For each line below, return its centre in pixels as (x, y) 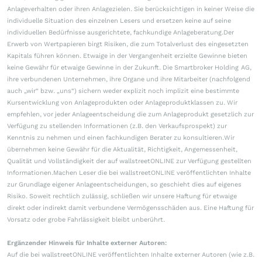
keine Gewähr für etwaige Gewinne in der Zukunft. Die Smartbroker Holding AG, (129, 68)
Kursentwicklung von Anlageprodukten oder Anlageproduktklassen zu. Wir (122, 103)
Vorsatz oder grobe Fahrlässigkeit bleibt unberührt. (86, 220)
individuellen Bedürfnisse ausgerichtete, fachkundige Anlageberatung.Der (120, 33)
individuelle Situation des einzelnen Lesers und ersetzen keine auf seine (119, 21)
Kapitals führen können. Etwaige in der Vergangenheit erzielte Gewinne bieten (127, 56)
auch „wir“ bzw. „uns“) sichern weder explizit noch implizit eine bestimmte (123, 91)
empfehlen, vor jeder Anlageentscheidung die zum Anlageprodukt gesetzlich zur (130, 115)
